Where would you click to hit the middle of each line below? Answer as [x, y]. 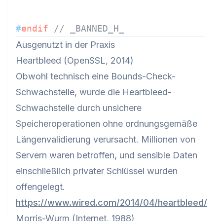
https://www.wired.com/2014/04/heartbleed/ [111, 203]
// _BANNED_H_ [89, 28]
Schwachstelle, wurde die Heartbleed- [94, 92]
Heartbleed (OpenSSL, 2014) [75, 60]
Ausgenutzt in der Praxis [65, 45]
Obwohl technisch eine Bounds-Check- [96, 76]
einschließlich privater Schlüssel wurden [97, 171]
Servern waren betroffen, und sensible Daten [107, 155]
